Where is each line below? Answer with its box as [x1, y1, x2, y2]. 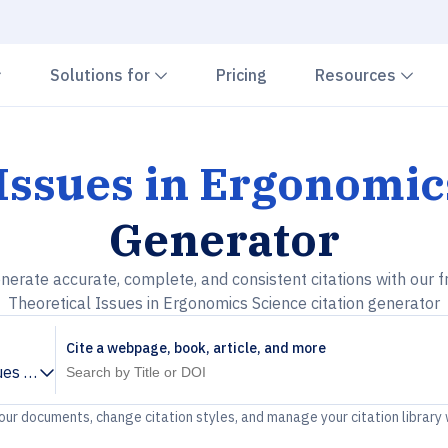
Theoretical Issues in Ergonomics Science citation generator [8, 293, 440, 313]
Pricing [216, 65, 267, 85]
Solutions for [50, 65, 154, 85]
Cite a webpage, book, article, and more [66, 339, 326, 357]
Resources [315, 65, 400, 85]
